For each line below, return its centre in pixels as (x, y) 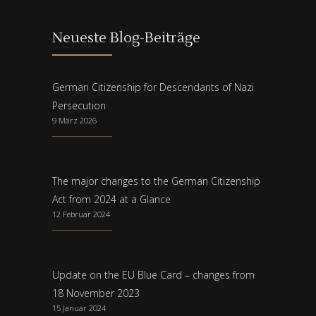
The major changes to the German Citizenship (156, 181)
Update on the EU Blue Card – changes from (153, 275)
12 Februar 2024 (81, 214)
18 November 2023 (96, 293)
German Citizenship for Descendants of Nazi (153, 87)
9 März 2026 (74, 121)
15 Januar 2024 (79, 308)
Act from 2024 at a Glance (111, 200)
